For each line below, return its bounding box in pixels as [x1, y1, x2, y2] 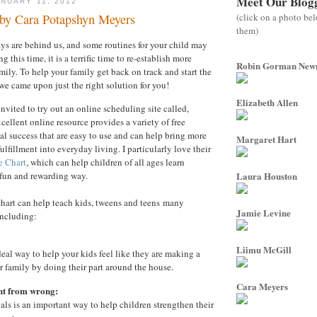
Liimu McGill [236, 243, 292, 256]
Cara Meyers [236, 279, 288, 293]
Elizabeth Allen [236, 96, 298, 109]
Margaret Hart [236, 132, 296, 146]
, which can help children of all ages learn [26, 155, 185, 168]
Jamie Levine [236, 206, 291, 219]
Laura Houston [236, 169, 297, 183]
